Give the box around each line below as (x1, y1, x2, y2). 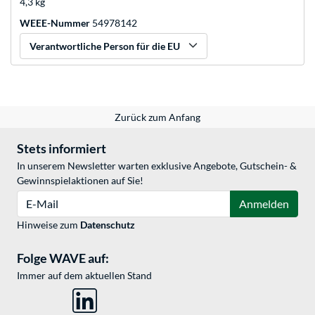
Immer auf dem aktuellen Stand (17, 269, 152, 282)
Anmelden (239, 197, 289, 211)
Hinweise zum (17, 219, 80, 231)
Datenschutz (80, 219, 135, 231)
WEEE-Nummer (20, 17, 90, 30)
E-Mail (16, 191, 45, 204)
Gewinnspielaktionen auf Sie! (17, 174, 143, 187)
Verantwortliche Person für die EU (30, 40, 180, 53)
